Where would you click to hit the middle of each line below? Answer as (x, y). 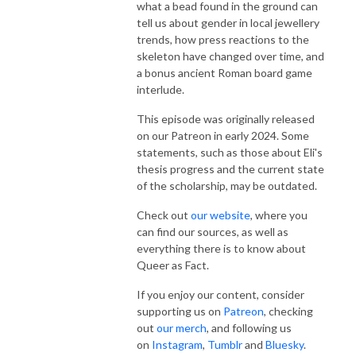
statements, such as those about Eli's (230, 152)
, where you (279, 215)
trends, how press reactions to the (223, 39)
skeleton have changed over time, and (230, 56)
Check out (164, 215)
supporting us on (180, 311)
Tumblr (225, 344)
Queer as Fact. (173, 265)
